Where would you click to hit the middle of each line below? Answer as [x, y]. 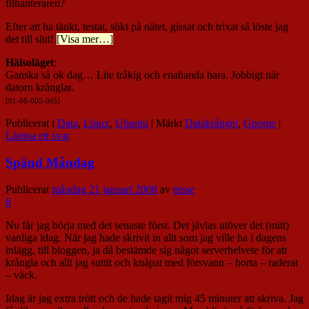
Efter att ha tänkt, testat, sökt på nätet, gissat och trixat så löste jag [147, 27]
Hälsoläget [30, 63]
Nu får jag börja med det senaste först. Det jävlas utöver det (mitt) [147, 225]
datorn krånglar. [40, 88]
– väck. [21, 275]
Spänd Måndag [50, 162]
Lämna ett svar [38, 136]
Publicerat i [30, 123]
